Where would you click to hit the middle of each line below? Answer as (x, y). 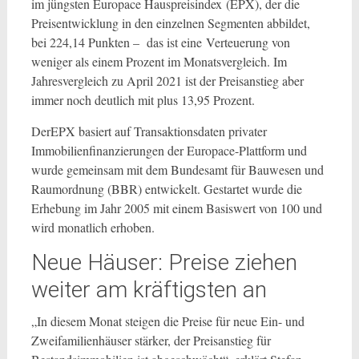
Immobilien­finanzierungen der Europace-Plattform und (169, 150)
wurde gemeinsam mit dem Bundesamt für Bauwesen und (177, 169)
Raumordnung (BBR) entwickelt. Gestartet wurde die (166, 189)
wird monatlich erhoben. (93, 227)
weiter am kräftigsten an (149, 290)
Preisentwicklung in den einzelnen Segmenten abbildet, (170, 23)
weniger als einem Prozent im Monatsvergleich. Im (159, 61)
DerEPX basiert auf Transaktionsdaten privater (149, 131)
